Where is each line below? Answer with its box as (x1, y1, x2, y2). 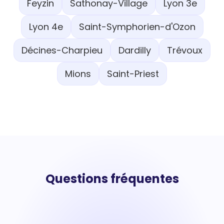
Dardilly (118, 44, 151, 56)
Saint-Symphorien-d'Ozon (78, 20, 195, 33)
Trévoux (167, 44, 202, 56)
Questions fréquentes (45, 170, 179, 187)
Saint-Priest (107, 67, 159, 80)
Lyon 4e (28, 20, 63, 33)
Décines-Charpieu (21, 44, 102, 56)
